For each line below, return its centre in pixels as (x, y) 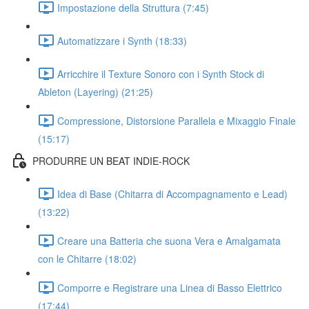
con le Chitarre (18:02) (87, 259)
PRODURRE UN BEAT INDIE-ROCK (111, 160)
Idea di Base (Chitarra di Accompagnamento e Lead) (172, 193)
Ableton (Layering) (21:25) (96, 92)
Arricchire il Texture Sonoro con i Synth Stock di (161, 73)
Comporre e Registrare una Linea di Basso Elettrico (170, 287)
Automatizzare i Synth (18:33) (122, 40)
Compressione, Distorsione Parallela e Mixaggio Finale (177, 120)
